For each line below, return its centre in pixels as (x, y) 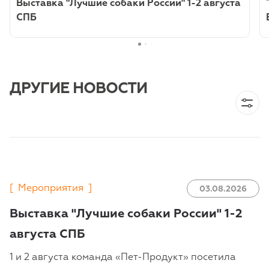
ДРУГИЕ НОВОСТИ (78, 89)
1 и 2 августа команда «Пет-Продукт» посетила (123, 258)
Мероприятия (51, 189)
